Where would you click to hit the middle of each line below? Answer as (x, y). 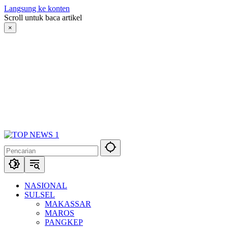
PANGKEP (64, 222)
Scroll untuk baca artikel (43, 18)
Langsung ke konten (37, 8)
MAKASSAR (68, 204)
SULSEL (40, 195)
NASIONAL (46, 186)
